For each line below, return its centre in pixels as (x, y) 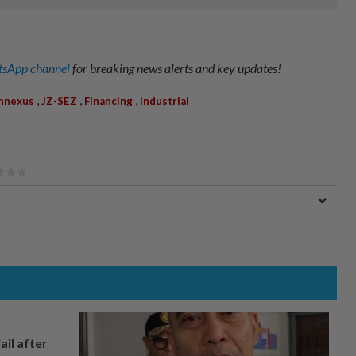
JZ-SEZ (59, 101)
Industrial (164, 101)
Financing (108, 101)
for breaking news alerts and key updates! (177, 68)
